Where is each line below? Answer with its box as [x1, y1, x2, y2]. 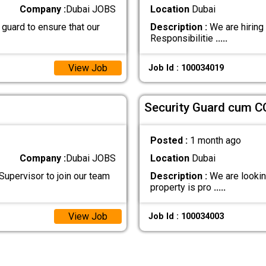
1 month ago [189, 134, 241, 146]
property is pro [150, 181, 214, 193]
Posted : [150, 134, 190, 146]
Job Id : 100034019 [148, 62, 224, 73]
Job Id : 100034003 [148, 211, 224, 222]
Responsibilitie [150, 33, 216, 45]
